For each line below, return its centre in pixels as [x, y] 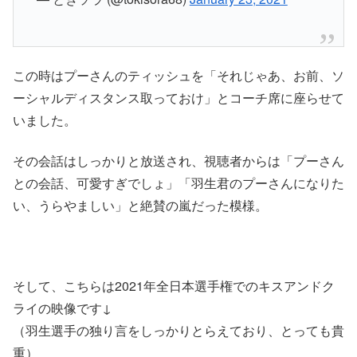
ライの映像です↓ [62, 308]
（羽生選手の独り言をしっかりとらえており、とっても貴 [178, 330]
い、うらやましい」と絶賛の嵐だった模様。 [140, 205]
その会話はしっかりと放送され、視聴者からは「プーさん [178, 160]
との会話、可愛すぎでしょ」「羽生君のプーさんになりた [178, 182]
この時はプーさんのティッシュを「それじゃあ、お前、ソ [178, 76]
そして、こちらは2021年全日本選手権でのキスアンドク [174, 285]
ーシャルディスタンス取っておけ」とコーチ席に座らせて [178, 98]
